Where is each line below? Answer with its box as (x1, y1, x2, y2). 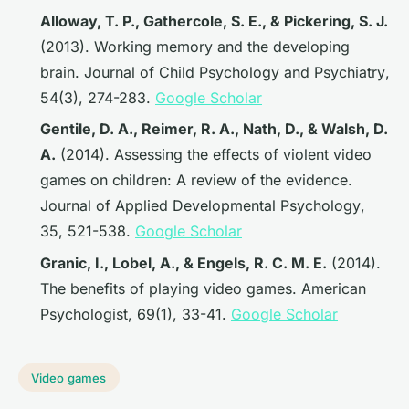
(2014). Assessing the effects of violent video (56, 145, 372, 164)
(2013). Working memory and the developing (40, 37, 350, 57)
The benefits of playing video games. (40, 278, 301, 298)
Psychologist (40, 304, 128, 323)
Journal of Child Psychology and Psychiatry (84, 63, 385, 82)
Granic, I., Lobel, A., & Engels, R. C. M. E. (40, 253, 327, 272)
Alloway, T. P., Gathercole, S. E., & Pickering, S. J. (40, 12, 388, 31)
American (301, 278, 366, 298)
